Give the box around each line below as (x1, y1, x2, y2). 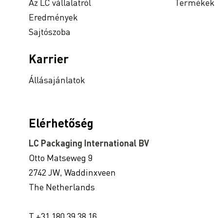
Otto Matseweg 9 (29, 154, 92, 163)
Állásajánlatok (29, 76, 85, 85)
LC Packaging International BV (29, 139, 149, 148)
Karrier (29, 54, 69, 66)
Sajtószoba (29, 28, 71, 37)
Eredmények (29, 13, 78, 22)
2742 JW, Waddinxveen (29, 168, 116, 178)
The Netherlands (29, 183, 95, 192)
